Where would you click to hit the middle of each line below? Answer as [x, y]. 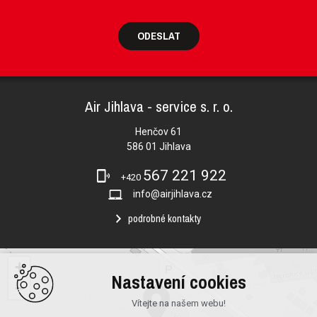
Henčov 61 [158, 132]
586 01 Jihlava [158, 147]
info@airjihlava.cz [173, 194]
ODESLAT [158, 36]
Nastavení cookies [178, 282]
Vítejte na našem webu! [178, 303]
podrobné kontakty [165, 218]
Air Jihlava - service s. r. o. [158, 107]
